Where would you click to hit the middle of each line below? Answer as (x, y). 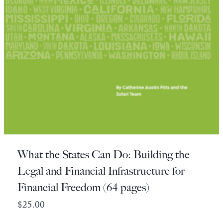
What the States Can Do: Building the (104, 154)
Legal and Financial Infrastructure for (101, 171)
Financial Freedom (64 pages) (83, 187)
